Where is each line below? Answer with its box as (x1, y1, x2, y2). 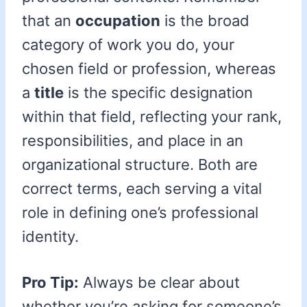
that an (22, 12, 75, 30)
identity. (22, 228, 79, 246)
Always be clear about (79, 273, 240, 292)
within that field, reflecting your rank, (22, 108, 282, 126)
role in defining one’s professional (22, 204, 258, 222)
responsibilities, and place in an (22, 132, 243, 150)
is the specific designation (64, 84, 253, 102)
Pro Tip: (22, 273, 79, 292)
